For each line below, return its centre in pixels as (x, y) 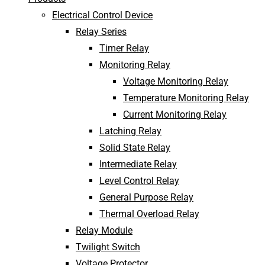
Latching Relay (130, 131)
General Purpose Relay (146, 197)
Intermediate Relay (138, 164)
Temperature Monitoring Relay (186, 98)
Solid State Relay (135, 148)
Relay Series (101, 32)
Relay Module (104, 230)
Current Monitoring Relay (175, 114)
